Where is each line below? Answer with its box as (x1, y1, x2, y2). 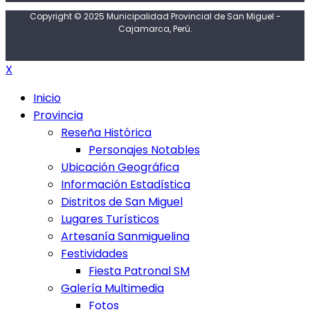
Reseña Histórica (61, 125, 152, 141)
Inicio (33, 90, 61, 107)
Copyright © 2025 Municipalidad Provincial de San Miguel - (29, 10, 281, 23)
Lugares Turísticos (61, 211, 159, 228)
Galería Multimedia (61, 280, 164, 297)
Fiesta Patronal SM (89, 263, 190, 280)
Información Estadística (61, 176, 190, 193)
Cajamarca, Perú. (118, 23, 192, 35)
